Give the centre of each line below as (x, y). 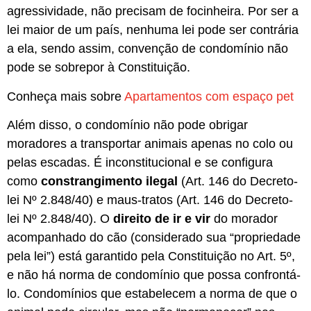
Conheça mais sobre (66, 96)
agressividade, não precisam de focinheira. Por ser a (153, 11)
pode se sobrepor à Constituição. (99, 68)
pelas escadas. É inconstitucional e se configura (140, 163)
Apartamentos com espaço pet (209, 96)
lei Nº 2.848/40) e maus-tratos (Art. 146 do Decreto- (150, 200)
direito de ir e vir (162, 219)
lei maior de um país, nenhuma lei (101, 30)
